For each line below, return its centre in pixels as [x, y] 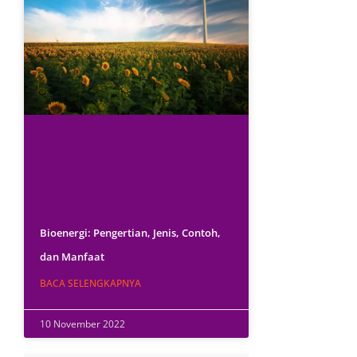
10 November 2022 [83, 324]
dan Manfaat [73, 257]
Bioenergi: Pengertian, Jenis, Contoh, [131, 233]
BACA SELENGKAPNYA [91, 284]
